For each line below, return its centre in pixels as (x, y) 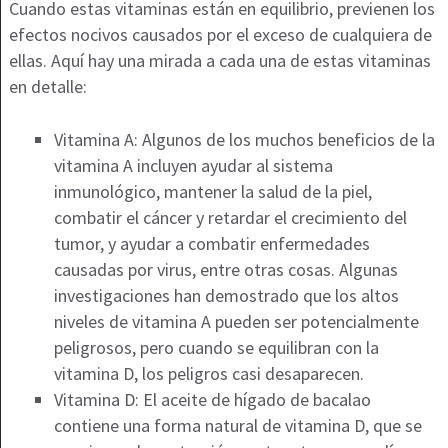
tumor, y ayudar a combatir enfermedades (211, 244)
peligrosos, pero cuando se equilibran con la (216, 348)
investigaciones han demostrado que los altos (226, 296)
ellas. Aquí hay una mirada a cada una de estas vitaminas (219, 61)
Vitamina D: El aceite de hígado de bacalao (212, 400)
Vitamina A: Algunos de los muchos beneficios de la (244, 140)
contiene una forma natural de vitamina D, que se (237, 426)
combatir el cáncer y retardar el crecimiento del (230, 218)
